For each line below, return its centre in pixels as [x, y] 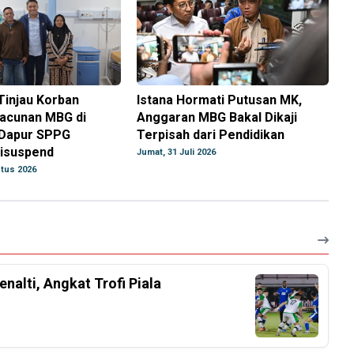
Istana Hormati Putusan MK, [220, 100]
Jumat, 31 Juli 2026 [177, 153]
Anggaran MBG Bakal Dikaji [217, 118]
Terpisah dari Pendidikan [211, 135]
